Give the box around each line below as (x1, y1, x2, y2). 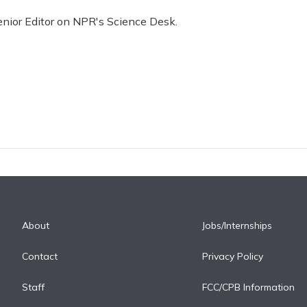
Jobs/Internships (202, 219, 273, 232)
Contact (22, 249, 58, 262)
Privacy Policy (202, 249, 264, 262)
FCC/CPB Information (202, 280, 295, 293)
